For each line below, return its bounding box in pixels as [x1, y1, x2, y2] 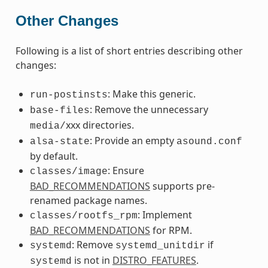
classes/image [29, 166, 108, 177]
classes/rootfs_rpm [29, 210, 138, 221]
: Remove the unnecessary [89, 102, 208, 116]
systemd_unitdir [115, 240, 205, 251]
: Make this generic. [107, 87, 196, 100]
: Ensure [107, 163, 144, 177]
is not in [71, 253, 112, 267]
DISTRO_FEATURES [112, 253, 196, 267]
